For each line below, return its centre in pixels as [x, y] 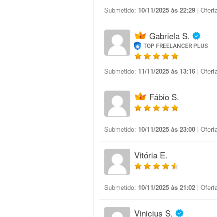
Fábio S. [164, 97]
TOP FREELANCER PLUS [176, 46]
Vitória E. [151, 155]
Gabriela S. [170, 36]
